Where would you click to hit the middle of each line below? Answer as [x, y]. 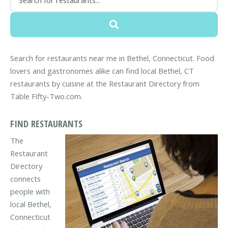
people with [30, 191]
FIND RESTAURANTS [46, 124]
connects [25, 178]
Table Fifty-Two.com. [46, 96]
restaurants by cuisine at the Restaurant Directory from [105, 84]
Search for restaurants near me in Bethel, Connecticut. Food [112, 58]
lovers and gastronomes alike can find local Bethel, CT [102, 71]
